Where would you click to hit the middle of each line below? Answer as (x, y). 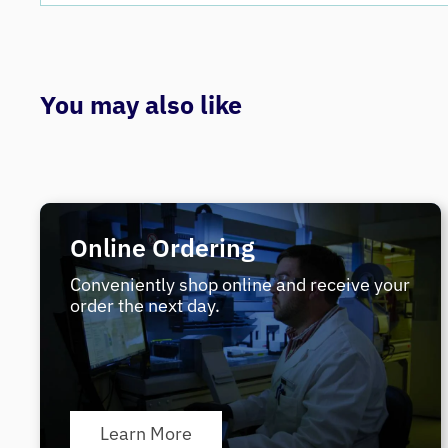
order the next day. (145, 306)
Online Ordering (162, 248)
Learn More (146, 434)
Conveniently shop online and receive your (240, 285)
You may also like (141, 105)
